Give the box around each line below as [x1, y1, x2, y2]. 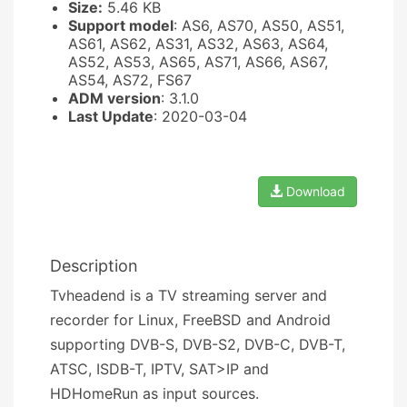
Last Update [68, 106, 154, 125]
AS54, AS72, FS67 [68, 70, 192, 89]
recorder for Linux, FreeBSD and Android [50, 310, 331, 329]
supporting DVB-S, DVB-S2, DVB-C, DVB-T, [50, 334, 345, 353]
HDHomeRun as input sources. [50, 383, 259, 402]
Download [283, 183, 345, 199]
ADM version [68, 88, 161, 107]
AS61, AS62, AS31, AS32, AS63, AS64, [68, 34, 328, 53]
